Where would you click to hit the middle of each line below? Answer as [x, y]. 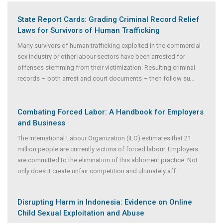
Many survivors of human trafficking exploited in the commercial [109, 45]
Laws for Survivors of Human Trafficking [89, 30]
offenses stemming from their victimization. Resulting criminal [106, 67]
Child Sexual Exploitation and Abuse [81, 213]
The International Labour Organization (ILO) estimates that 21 [104, 138]
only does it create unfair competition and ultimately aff [97, 171]
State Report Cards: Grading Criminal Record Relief [109, 19]
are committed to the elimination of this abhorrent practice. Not [108, 160]
